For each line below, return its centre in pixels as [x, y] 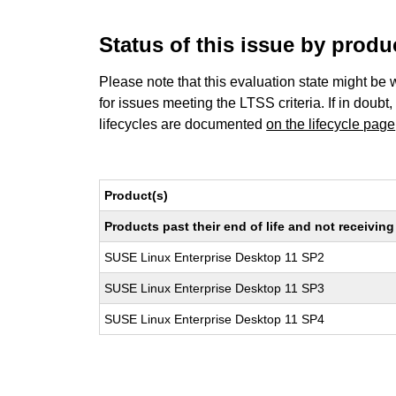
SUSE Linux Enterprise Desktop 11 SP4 [215, 319]
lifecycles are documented [183, 124]
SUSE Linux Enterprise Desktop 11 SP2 [215, 257]
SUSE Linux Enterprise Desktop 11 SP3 [215, 288]
